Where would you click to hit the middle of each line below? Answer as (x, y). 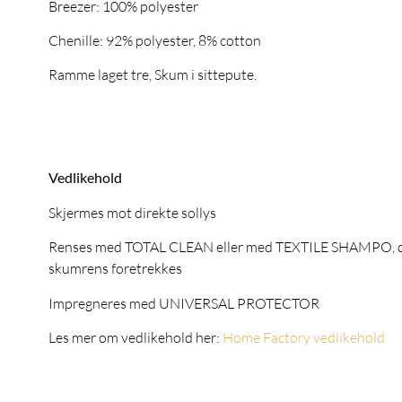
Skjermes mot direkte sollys (132, 212)
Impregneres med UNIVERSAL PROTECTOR (184, 303)
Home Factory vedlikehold (303, 338)
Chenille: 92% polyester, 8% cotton (154, 40)
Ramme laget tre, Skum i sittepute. (152, 75)
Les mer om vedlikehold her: (135, 338)
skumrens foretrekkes (115, 269)
